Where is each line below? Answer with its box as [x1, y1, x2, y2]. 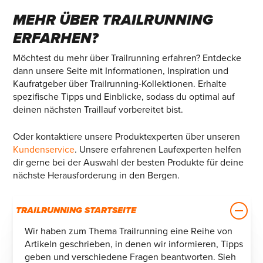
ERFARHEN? [12, 29, 98, 48]
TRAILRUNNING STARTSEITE [15, 205, 136, 216]
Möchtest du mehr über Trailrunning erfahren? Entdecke [12, 52, 241, 65]
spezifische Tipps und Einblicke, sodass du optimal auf [12, 91, 235, 103]
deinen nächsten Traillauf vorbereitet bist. [12, 104, 183, 116]
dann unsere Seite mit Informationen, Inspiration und [12, 65, 228, 77]
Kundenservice [12, 144, 75, 156]
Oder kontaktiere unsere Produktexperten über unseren [12, 131, 240, 143]
